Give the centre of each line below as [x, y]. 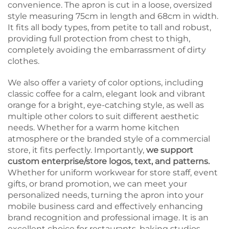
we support [170, 150]
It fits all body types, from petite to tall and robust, [109, 27]
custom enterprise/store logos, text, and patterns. [109, 161]
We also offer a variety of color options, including [106, 82]
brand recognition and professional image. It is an [108, 217]
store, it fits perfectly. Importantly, [77, 150]
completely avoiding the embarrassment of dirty [107, 50]
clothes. [24, 61]
